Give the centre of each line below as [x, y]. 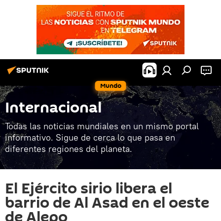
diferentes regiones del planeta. [69, 149]
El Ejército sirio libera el [89, 189]
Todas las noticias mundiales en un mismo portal [102, 126]
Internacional [53, 108]
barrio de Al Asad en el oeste [107, 203]
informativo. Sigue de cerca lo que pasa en [90, 137]
